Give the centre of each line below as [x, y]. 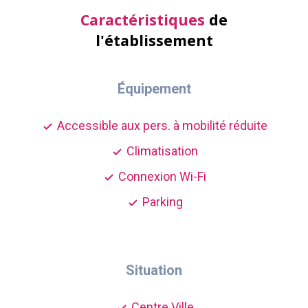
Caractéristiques [143, 20]
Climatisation [161, 151]
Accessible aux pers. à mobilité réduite [161, 125]
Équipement [154, 89]
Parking [161, 202]
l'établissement [154, 40]
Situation [154, 270]
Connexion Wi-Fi [161, 176]
